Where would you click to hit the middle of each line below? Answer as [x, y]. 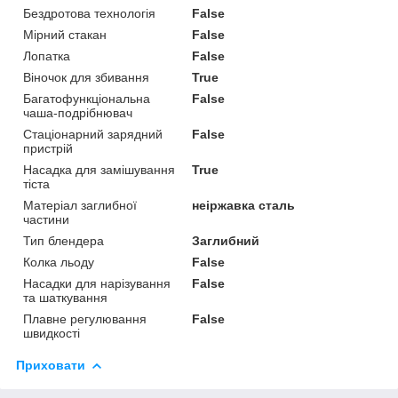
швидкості [52, 333]
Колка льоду [59, 262]
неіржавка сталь [244, 205]
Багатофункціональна [87, 98]
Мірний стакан [65, 34]
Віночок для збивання [86, 77]
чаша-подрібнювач [78, 112]
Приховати [51, 365]
